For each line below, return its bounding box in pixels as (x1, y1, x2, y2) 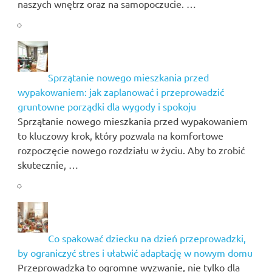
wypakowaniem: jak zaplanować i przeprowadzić (17, 85, 224, 98)
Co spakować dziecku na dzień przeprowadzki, (47, 231, 246, 244)
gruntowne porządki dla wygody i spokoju (17, 100, 196, 112)
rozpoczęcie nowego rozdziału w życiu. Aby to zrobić (17, 143, 245, 156)
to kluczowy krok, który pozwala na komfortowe (17, 129, 223, 141)
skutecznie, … (17, 158, 78, 171)
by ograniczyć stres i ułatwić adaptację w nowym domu (17, 246, 253, 259)
